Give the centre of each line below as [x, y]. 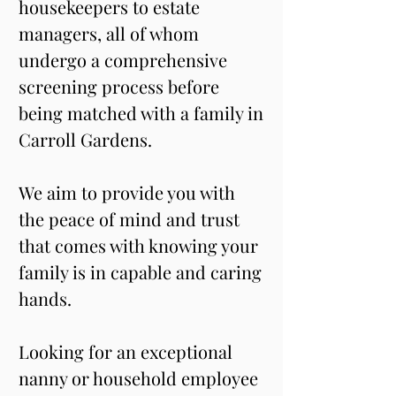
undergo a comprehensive [125, 60]
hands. [45, 298]
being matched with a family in [143, 113]
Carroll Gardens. [88, 139]
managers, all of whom [111, 33]
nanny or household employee [141, 378]
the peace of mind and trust [131, 219]
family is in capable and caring [142, 272]
